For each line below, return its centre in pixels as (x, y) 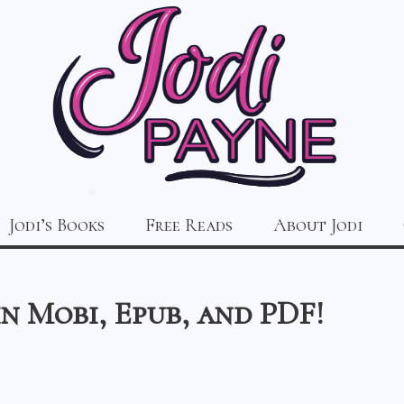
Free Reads (189, 225)
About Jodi (318, 225)
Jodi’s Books (57, 225)
